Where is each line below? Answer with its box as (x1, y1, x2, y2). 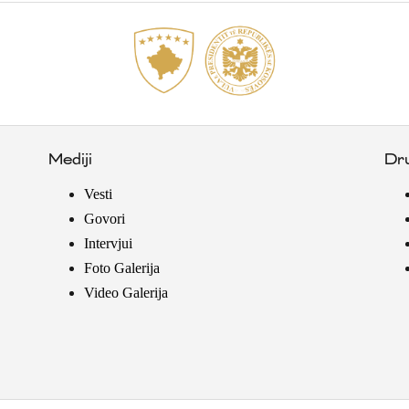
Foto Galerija (83, 260, 160, 277)
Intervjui (83, 236, 132, 252)
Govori (83, 211, 125, 227)
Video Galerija (83, 285, 168, 301)
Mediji (47, 152, 91, 168)
